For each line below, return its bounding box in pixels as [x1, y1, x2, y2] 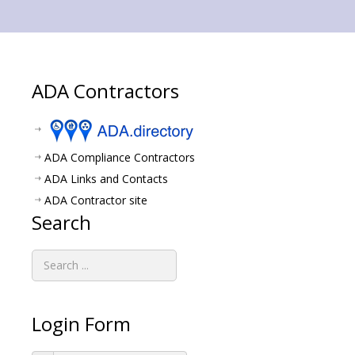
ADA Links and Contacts [44, 170, 168, 186]
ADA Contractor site [44, 192, 147, 208]
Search [32, 208, 91, 235]
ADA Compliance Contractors [44, 149, 195, 165]
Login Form [32, 310, 131, 337]
